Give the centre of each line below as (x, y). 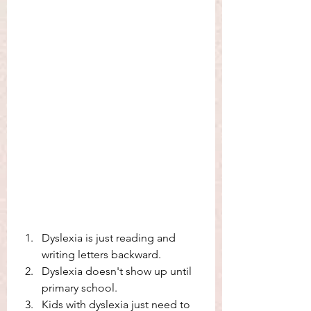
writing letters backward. (103, 254)
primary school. (81, 287)
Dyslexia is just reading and (110, 237)
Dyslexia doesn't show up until (118, 271)
